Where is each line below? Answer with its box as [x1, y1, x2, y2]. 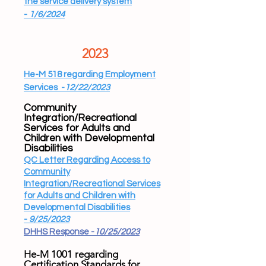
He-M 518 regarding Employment [24, 70, 156, 79]
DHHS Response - [24, 227, 94, 236]
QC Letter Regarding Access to [24, 156, 150, 164]
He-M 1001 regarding [24, 248, 118, 260]
